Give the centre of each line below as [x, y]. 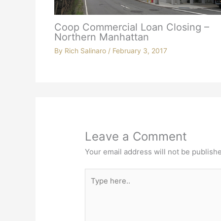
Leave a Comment [136, 136]
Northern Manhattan [101, 37]
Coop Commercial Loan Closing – [131, 27]
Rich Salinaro [86, 51]
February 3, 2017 [140, 51]
